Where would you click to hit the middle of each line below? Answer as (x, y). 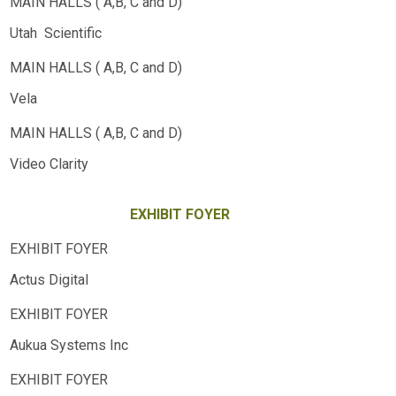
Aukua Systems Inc (69, 345)
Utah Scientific (56, 33)
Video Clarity (49, 164)
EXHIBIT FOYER (180, 214)
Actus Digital (49, 280)
